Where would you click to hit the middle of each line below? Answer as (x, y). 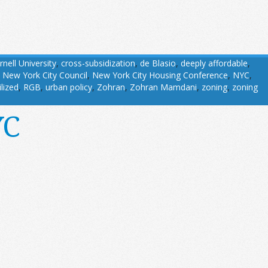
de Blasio (158, 63)
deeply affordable (214, 63)
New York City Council (45, 75)
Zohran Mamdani (163, 87)
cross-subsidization (98, 63)
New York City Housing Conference (160, 75)
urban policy (69, 87)
